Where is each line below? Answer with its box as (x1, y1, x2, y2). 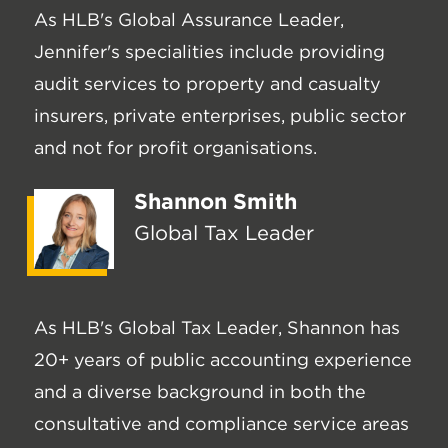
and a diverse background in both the (34, 381, 366, 403)
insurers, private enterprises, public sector (34, 105, 406, 127)
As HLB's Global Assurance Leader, (34, 9, 344, 31)
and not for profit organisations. (34, 137, 317, 159)
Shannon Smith (134, 188, 297, 215)
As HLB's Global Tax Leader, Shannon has (34, 317, 400, 339)
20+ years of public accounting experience (34, 349, 412, 371)
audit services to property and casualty (34, 73, 381, 95)
